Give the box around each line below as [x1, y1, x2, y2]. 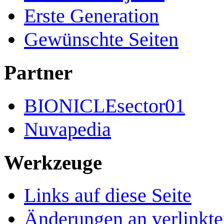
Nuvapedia [24, 117, 111, 140]
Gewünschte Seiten [24, 28, 178, 51]
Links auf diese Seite [24, 184, 191, 207]
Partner [4, 61, 72, 84]
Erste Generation [24, 4, 159, 27]
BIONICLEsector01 [24, 94, 185, 117]
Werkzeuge [4, 150, 102, 174]
